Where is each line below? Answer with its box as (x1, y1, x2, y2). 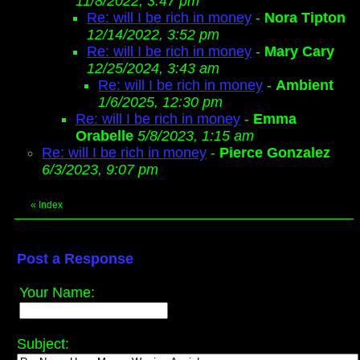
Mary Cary (264, 43, 334, 59)
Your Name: (19, 284, 95, 301)
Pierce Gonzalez (219, 145, 330, 161)
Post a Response (17, 251, 133, 267)
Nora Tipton (264, 10, 346, 26)
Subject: (17, 336, 69, 352)
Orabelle (76, 128, 133, 144)
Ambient (276, 77, 333, 93)
